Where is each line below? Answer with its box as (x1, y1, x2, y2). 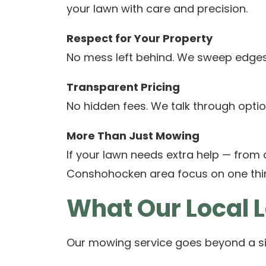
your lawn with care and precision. (66, 1, 248, 16)
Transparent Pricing (66, 80, 180, 94)
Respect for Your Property (66, 31, 213, 46)
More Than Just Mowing (66, 128, 199, 143)
